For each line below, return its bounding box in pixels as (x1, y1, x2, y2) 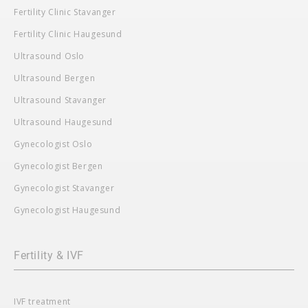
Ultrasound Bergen (14, 71, 96, 84)
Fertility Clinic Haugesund (14, 27, 122, 40)
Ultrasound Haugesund (14, 115, 113, 128)
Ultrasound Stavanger (14, 93, 107, 106)
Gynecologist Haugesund (14, 203, 121, 216)
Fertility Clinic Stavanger (14, 5, 116, 18)
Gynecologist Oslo (14, 137, 93, 150)
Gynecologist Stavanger (14, 181, 115, 194)
